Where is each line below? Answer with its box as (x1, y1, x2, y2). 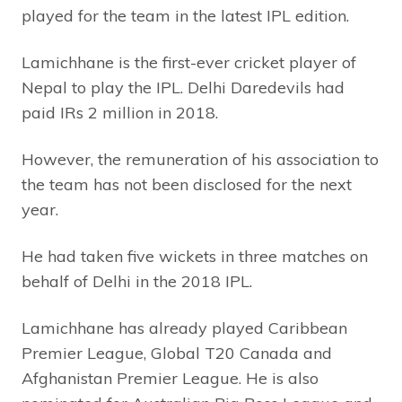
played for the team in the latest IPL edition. (22, 5, 349, 27)
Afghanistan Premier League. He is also (22, 368, 319, 389)
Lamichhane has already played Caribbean (22, 318, 347, 339)
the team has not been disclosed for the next (22, 174, 352, 196)
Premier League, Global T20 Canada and (22, 343, 332, 364)
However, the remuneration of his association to (22, 149, 379, 170)
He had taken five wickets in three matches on (22, 246, 368, 267)
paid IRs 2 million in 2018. (22, 102, 218, 124)
